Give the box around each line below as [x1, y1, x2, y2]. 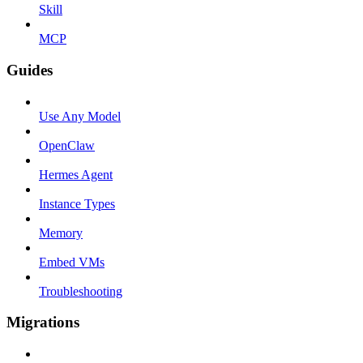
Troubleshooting [39, 284, 122, 298]
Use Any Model [39, 109, 121, 123]
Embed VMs [39, 254, 105, 269]
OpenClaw [39, 138, 95, 152]
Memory [39, 225, 83, 240]
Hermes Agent [39, 167, 113, 181]
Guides [6, 61, 53, 79]
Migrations [6, 314, 79, 331]
